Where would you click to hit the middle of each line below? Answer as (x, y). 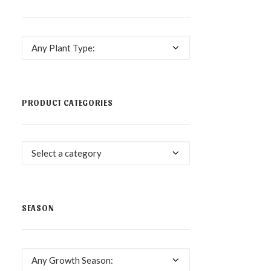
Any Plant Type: (63, 48)
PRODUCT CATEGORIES (67, 103)
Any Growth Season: (72, 260)
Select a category (67, 153)
